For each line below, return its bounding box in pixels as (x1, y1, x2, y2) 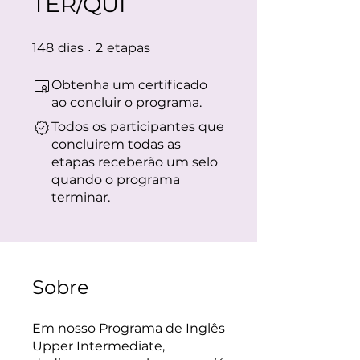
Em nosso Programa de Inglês (32, 321, 225, 336)
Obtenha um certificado (51, 77, 207, 92)
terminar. (51, 190, 110, 205)
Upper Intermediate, (32, 338, 165, 354)
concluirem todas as (51, 137, 181, 152)
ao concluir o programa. (51, 95, 202, 110)
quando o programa (51, 172, 180, 187)
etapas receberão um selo (51, 154, 218, 170)
